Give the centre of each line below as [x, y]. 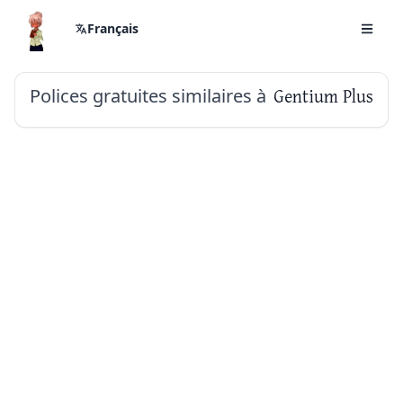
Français [113, 28]
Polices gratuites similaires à [148, 96]
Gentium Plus [323, 96]
